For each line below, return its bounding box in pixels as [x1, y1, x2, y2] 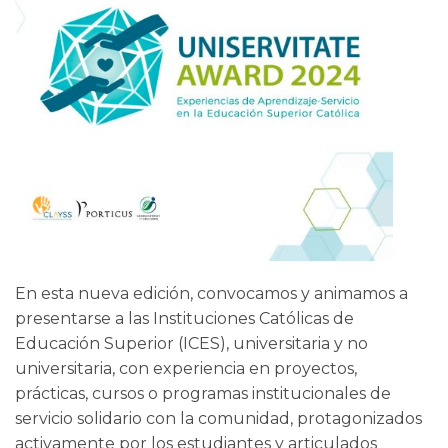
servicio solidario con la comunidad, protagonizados [15, 408, 422, 428]
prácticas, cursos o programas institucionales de [15, 383, 391, 403]
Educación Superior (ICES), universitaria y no [15, 333, 368, 353]
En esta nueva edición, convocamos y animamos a [15, 283, 408, 303]
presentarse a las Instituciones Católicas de [15, 308, 354, 328]
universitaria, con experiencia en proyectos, [15, 358, 357, 378]
